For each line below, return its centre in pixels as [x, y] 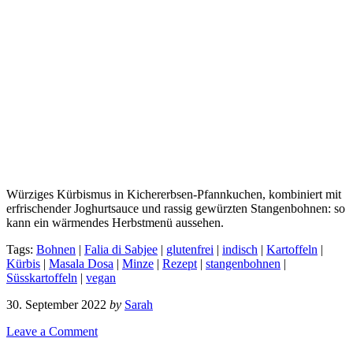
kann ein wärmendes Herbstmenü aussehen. [115, 222]
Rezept [180, 263]
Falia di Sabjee [121, 249]
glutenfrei [190, 249]
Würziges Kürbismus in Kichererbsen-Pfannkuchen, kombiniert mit [174, 194]
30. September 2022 [56, 304]
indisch [240, 249]
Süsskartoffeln [42, 277]
